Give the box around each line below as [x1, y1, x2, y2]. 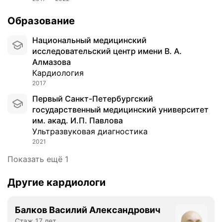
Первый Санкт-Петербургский [32, 93, 38, 104]
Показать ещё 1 [7, 154, 68, 164]
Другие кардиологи [7, 176, 106, 188]
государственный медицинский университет [32, 104, 209, 114]
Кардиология [37, 67, 84, 78]
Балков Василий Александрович [15, 204, 161, 215]
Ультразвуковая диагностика [37, 126, 148, 136]
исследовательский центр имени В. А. [32, 46, 182, 56]
